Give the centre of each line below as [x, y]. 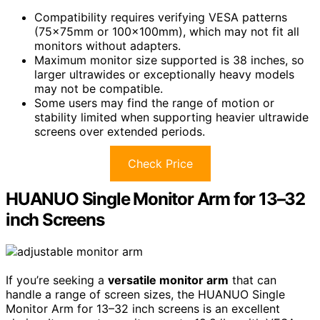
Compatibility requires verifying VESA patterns [161, 17]
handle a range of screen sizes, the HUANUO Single [145, 295]
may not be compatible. [99, 89]
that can [252, 280]
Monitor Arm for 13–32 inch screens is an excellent [143, 309]
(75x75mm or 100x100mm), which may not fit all [167, 32]
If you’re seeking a [57, 280]
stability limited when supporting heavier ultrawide [171, 117]
